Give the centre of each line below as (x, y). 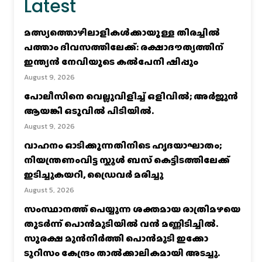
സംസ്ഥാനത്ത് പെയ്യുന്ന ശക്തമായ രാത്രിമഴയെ (132, 209)
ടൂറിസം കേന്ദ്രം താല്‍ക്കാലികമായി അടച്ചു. (122, 253)
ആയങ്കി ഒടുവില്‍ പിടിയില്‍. (89, 111)
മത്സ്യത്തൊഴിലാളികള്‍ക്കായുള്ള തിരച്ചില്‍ (122, 32)
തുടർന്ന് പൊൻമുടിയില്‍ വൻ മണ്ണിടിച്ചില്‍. (121, 223)
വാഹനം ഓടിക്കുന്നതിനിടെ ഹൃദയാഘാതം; (123, 145)
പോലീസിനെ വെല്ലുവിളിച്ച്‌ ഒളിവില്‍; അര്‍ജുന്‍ (131, 96)
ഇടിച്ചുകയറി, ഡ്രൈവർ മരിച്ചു (94, 174)
